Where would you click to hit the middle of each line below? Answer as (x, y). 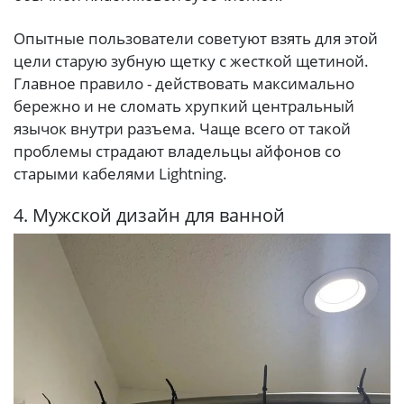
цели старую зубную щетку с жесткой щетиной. (191, 60)
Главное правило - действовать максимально (184, 83)
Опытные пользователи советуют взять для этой (196, 38)
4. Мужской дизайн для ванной (149, 215)
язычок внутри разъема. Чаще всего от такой (182, 128)
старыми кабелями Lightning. (120, 173)
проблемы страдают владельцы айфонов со (177, 151)
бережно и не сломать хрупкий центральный (184, 106)
